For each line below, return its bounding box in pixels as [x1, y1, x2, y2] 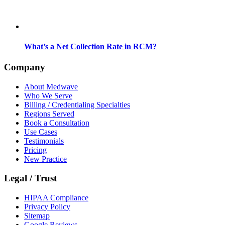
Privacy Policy [24, 202, 70, 211]
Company [4, 62, 45, 72]
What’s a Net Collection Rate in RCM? [24, 42, 157, 51]
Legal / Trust [4, 173, 57, 184]
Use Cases [24, 127, 57, 136]
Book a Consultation [24, 118, 89, 127]
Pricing [24, 145, 47, 154]
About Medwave [24, 82, 78, 91]
